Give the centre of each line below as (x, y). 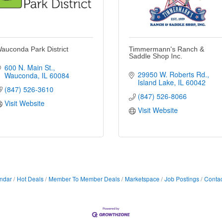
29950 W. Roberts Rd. (172, 74)
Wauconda (21, 75)
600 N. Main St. (28, 67)
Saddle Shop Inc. (156, 56)
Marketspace (142, 178)
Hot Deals (30, 178)
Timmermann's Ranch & (166, 49)
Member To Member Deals (84, 178)
